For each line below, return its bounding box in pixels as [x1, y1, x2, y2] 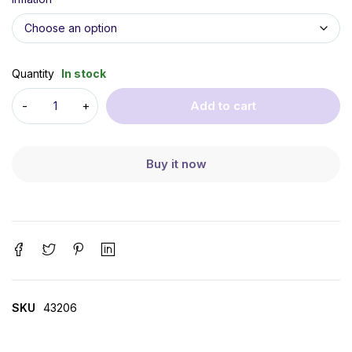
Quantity [12, 67, 54, 81]
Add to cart [190, 98, 256, 114]
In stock [61, 67, 106, 81]
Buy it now [145, 156, 207, 172]
